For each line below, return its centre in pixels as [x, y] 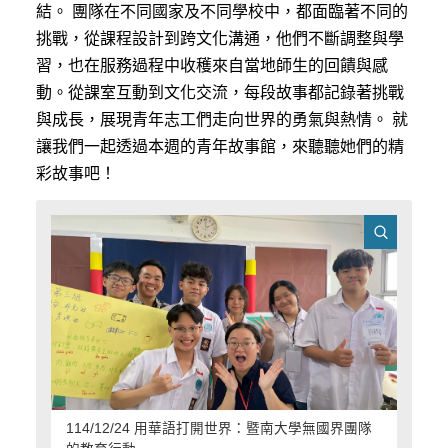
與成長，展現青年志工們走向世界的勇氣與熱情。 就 [221, 119]
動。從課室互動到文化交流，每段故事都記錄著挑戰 [219, 92]
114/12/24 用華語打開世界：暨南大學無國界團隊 [218, 428]
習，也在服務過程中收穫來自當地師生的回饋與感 [211, 65]
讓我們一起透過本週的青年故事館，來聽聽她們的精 [219, 146]
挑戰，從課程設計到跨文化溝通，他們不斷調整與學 [219, 38]
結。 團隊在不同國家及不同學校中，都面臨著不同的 [221, 11]
